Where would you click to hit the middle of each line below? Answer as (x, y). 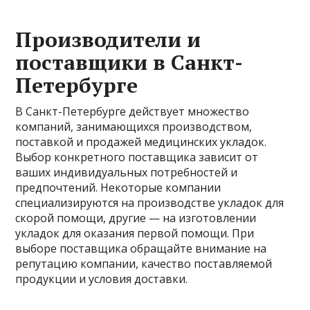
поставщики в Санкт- (129, 62)
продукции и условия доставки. (102, 279)
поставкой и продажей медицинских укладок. (141, 142)
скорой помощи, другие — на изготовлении (136, 218)
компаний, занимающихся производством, (134, 127)
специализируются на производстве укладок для (150, 203)
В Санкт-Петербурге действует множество (133, 111)
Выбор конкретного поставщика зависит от (137, 157)
